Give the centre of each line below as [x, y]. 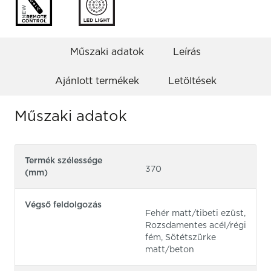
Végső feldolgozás [63, 205]
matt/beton [170, 250]
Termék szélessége [64, 161]
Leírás [187, 52]
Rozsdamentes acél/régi [196, 225]
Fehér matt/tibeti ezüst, [195, 213]
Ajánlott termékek [97, 81]
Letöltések [192, 81]
